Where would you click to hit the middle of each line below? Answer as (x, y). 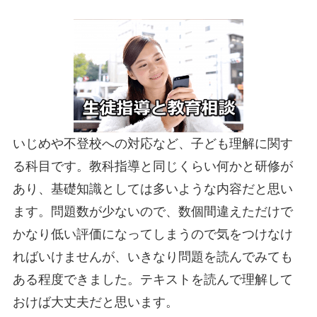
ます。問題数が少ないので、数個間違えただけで (152, 212)
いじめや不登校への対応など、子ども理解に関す (152, 144)
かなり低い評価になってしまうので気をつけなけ (152, 235)
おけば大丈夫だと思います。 (95, 302)
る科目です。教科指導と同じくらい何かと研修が (152, 167)
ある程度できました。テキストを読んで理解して (152, 280)
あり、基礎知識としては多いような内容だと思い (152, 189)
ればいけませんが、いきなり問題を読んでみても (152, 257)
